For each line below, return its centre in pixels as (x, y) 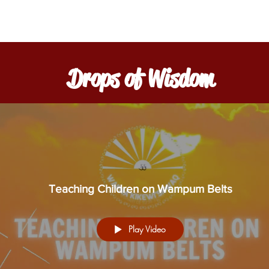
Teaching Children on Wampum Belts (140, 189)
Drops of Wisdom (141, 78)
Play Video (147, 229)
